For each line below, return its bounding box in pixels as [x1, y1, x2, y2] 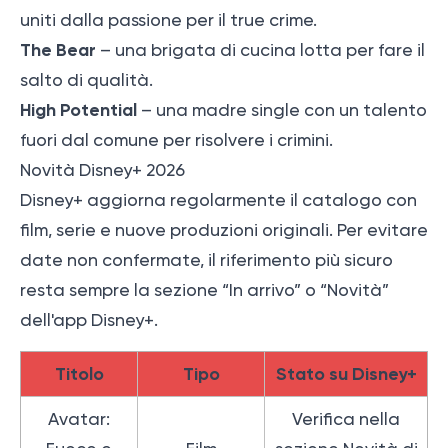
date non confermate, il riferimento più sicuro [20, 250, 393, 271]
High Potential [20, 99, 137, 122]
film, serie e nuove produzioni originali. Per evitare [20, 220, 428, 241]
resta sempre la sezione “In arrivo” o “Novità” [20, 280, 389, 301]
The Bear [20, 39, 96, 62]
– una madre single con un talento [137, 100, 427, 121]
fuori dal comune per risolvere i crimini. [20, 130, 333, 151]
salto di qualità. [20, 70, 153, 91]
